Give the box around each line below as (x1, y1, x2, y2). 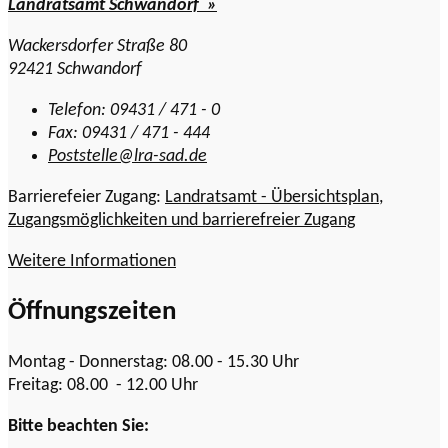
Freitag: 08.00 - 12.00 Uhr (8, 376, 198, 396)
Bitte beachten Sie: (8, 417, 149, 437)
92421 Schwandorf (8, 60, 142, 80)
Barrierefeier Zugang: (8, 188, 165, 208)
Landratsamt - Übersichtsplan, (165, 188, 383, 208)
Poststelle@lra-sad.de (48, 147, 207, 167)
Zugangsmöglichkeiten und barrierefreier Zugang (8, 211, 355, 231)
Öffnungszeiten (8, 298, 176, 326)
